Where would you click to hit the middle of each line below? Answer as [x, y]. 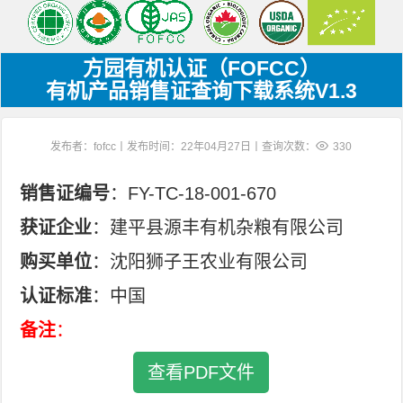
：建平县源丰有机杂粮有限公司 [218, 228]
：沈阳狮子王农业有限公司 [200, 262]
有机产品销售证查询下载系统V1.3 [201, 91]
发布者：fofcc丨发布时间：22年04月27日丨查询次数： [184, 147]
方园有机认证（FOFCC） [201, 68]
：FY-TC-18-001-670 [193, 193]
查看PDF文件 [201, 372]
